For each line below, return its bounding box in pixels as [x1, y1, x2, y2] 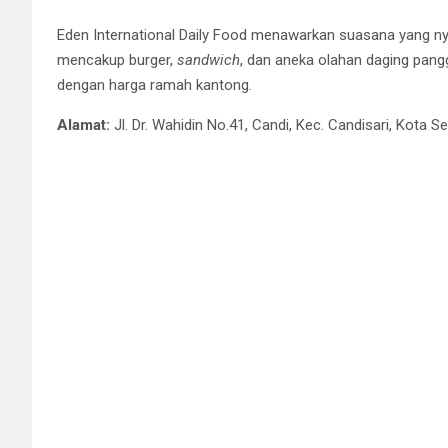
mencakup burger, [57, 50, 177, 69]
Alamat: [57, 115, 110, 134]
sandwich [177, 50, 240, 69]
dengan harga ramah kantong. [57, 75, 252, 94]
